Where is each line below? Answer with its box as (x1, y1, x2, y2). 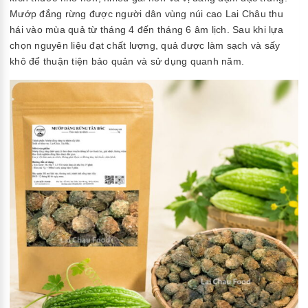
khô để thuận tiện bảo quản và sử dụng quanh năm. (10, 55, 244, 67)
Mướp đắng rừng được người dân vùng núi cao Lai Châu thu (10, 8, 283, 19)
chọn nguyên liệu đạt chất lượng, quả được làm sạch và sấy (10, 39, 280, 51)
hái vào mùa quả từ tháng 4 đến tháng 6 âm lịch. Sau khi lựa (10, 23, 283, 35)
